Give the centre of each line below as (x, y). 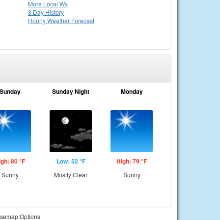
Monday (132, 91)
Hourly (38, 20)
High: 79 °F (132, 161)
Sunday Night (71, 91)
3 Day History (46, 12)
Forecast (83, 20)
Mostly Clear (71, 175)
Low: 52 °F (71, 161)
